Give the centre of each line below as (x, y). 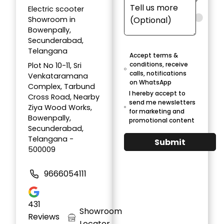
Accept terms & (154, 55)
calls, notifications (158, 73)
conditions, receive (159, 64)
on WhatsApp (151, 82)
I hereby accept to (157, 93)
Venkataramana (58, 76)
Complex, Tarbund (61, 87)
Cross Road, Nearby (64, 97)
